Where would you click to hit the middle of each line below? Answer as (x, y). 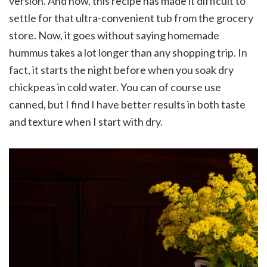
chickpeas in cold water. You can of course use (115, 87)
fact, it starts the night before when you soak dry (121, 69)
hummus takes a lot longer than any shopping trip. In (128, 52)
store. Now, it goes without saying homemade (114, 35)
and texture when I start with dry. (86, 121)
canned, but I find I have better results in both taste (127, 104)
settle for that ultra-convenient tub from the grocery (131, 18)
